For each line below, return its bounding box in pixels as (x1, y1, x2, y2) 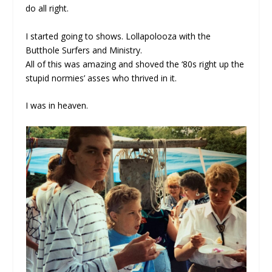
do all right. (25, 2, 69, 15)
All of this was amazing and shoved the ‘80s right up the (25, 58, 245, 70)
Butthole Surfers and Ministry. (25, 44, 143, 56)
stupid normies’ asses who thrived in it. (25, 72, 177, 84)
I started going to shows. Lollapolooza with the (25, 30, 211, 42)
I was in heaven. (25, 100, 89, 112)
